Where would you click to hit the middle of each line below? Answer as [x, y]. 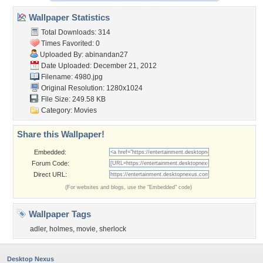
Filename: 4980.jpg [71, 77]
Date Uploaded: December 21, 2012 [98, 66]
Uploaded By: [62, 55]
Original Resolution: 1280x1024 [91, 88]
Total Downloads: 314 [75, 32]
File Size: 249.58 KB [73, 99]
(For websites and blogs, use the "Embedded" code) [129, 187]
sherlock [113, 229]
